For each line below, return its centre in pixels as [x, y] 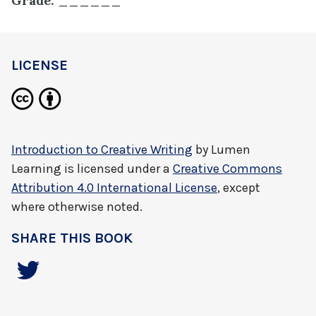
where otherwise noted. [77, 207]
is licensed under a [117, 169]
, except [239, 188]
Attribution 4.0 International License [114, 188]
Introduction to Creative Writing [102, 150]
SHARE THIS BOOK [72, 238]
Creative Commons [227, 169]
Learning [36, 169]
